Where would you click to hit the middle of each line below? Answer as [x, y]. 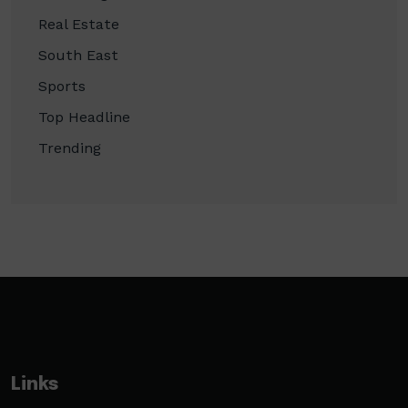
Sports [62, 86]
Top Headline [84, 117]
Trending [70, 148]
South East [78, 55]
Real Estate [79, 24]
